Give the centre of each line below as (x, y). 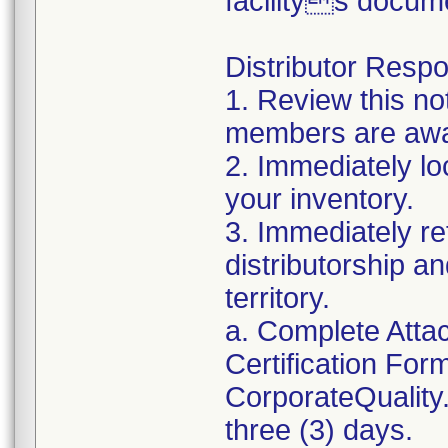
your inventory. (319, 199)
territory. (277, 298)
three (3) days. (319, 430)
